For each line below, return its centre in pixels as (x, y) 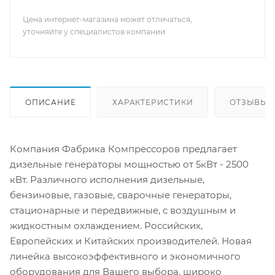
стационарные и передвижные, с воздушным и (123, 210)
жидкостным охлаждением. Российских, (106, 225)
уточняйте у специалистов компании (94, 32)
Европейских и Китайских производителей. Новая (131, 241)
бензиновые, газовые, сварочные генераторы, (121, 195)
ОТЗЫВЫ (249, 102)
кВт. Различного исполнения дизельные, (107, 179)
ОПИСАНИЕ (51, 102)
